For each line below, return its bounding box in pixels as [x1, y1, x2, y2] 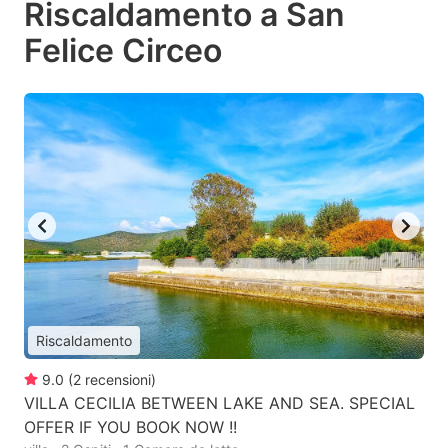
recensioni [85, 371, 151, 389]
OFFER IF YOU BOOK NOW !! [24, 417, 237, 438]
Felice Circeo [24, 30, 222, 70]
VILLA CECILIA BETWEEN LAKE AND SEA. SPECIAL [24, 393, 415, 414]
